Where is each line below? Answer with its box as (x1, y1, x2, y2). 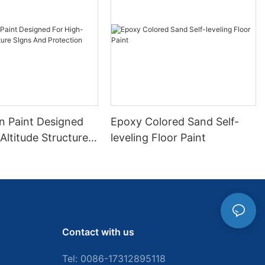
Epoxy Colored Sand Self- (111, 115, 240, 128)
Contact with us (62, 226, 134, 238)
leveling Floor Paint (111, 131, 206, 144)
